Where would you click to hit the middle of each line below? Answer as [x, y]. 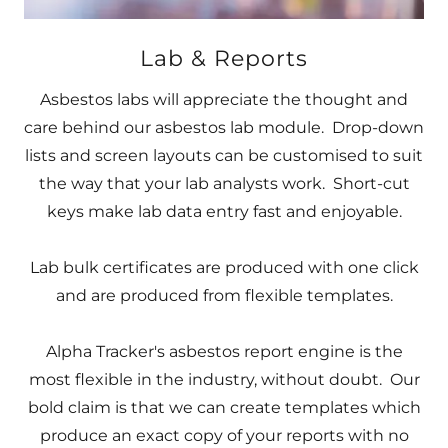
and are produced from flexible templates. [224, 295]
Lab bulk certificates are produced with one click [224, 267]
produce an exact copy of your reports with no [224, 435]
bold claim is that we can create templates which [224, 407]
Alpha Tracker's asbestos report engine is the [224, 351]
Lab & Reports [224, 58]
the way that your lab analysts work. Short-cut [224, 183]
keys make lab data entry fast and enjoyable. [224, 211]
